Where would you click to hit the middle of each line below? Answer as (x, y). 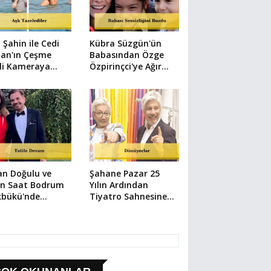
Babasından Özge (126, 54)
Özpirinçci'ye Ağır (125, 66)
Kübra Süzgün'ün (125, 43)
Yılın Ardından (119, 184)
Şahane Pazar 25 (124, 173)
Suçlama (107, 77)
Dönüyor (107, 207)
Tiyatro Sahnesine (128, 196)
